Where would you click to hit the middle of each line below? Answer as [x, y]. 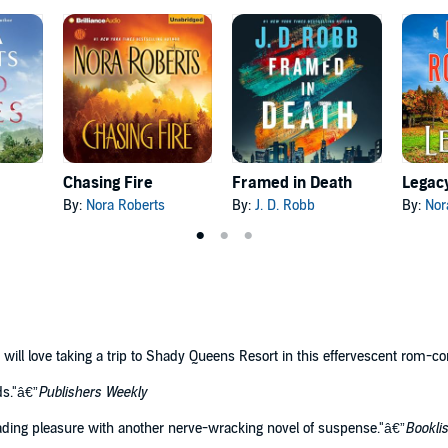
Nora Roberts [125, 206]
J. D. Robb [285, 206]
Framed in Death [292, 183]
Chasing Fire [107, 183]
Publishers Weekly [92, 393]
